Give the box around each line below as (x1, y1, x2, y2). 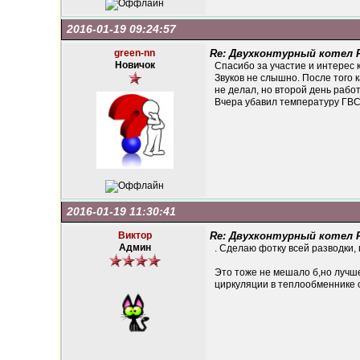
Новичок (114, 59, 155, 71)
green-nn (114, 47, 155, 59)
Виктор (117, 230, 152, 241)
